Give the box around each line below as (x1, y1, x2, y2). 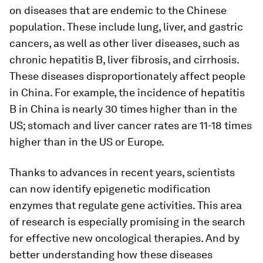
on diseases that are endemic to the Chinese (9, 4, 227, 17)
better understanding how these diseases (9, 248, 213, 261)
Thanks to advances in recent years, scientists (9, 166, 235, 179)
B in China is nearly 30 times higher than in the (9, 103, 237, 116)
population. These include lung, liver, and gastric (9, 21, 243, 33)
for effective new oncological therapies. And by (9, 232, 240, 245)
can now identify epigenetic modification (9, 183, 211, 195)
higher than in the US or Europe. (9, 136, 164, 149)
